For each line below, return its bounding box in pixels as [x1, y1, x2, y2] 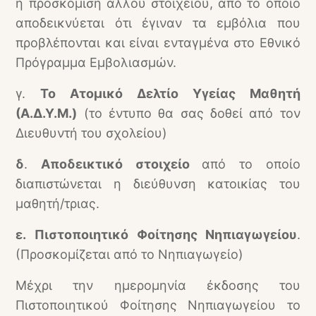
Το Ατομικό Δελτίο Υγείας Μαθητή [40, 86, 300, 101]
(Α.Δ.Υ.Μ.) [16, 106, 78, 121]
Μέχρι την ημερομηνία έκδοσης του [16, 278, 300, 293]
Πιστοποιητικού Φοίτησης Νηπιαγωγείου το [16, 298, 300, 312]
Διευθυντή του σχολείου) [16, 126, 168, 140]
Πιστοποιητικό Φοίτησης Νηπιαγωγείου [35, 227, 297, 242]
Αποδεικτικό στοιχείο [41, 157, 202, 171]
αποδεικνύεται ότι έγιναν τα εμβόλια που [16, 16, 300, 30]
